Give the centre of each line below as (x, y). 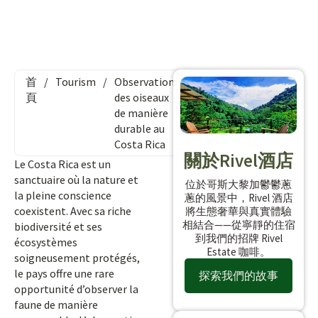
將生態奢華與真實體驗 (238, 211)
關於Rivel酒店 (238, 160)
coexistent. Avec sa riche (73, 211)
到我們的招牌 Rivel (238, 238)
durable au (139, 128)
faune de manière (56, 305)
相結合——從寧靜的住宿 (238, 224)
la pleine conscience (63, 195)
